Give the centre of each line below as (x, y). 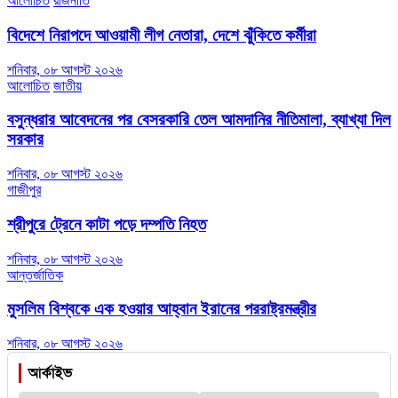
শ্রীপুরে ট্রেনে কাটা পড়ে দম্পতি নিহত (107, 224)
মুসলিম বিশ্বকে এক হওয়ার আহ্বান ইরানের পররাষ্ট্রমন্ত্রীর (162, 309)
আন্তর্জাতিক (35, 275)
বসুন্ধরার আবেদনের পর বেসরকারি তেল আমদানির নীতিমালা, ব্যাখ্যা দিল (199, 120)
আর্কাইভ (50, 374)
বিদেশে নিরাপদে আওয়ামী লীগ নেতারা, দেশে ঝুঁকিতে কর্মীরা (162, 36)
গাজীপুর (24, 190)
